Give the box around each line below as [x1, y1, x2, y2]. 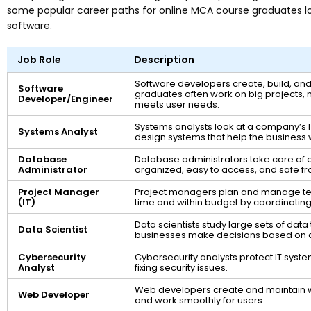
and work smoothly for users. [135, 294, 264, 308]
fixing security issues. [135, 261, 228, 275]
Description [134, 53, 194, 67]
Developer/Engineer [18, 92, 113, 106]
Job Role [17, 53, 61, 67]
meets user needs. [135, 98, 219, 112]
